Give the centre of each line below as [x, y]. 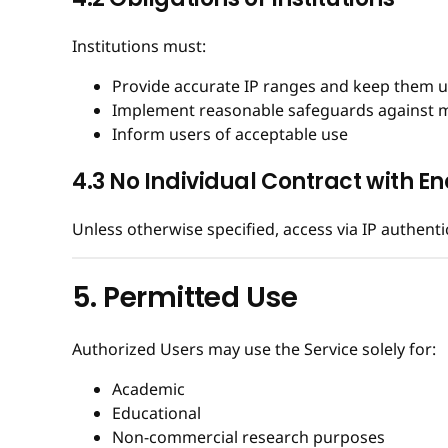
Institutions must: [139, 45]
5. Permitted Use [185, 297]
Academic [148, 389]
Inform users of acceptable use [230, 133]
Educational [156, 413]
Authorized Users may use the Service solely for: [254, 349]
